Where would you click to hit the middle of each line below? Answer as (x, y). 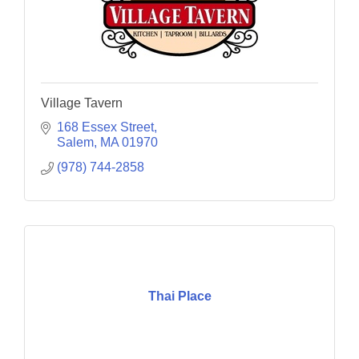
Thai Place (179, 296)
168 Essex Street (105, 127)
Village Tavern (82, 103)
